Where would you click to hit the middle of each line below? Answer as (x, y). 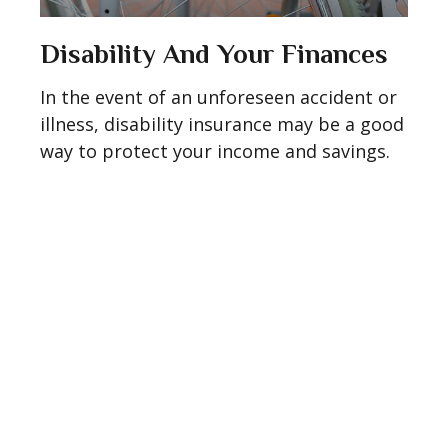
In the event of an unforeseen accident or (218, 97)
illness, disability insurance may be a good (222, 124)
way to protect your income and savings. (215, 151)
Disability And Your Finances (214, 54)
